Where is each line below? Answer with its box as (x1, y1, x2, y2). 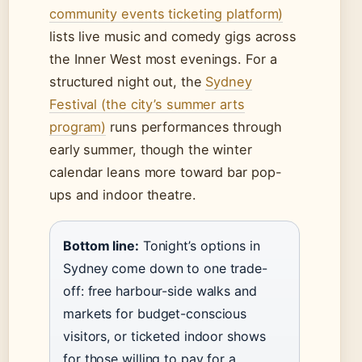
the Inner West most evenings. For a (49, 51, 277, 68)
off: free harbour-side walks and (63, 283, 257, 300)
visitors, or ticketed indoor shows (63, 328, 266, 345)
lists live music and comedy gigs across (49, 28, 297, 45)
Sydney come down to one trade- (63, 260, 267, 277)
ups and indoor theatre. (49, 187, 196, 204)
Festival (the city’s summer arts (49, 96, 245, 113)
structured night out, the (49, 74, 206, 90)
